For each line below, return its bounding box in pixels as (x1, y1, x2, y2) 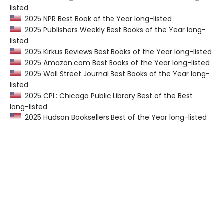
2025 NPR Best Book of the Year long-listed (21, 14, 172, 24)
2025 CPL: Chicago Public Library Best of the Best (21, 91, 193, 101)
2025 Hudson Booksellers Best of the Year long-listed (21, 112, 207, 123)
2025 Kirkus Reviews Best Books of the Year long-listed (21, 47, 212, 57)
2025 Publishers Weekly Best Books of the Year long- (21, 25, 206, 35)
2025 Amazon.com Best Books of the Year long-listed (21, 58, 210, 68)
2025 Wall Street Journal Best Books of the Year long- (21, 69, 210, 79)
